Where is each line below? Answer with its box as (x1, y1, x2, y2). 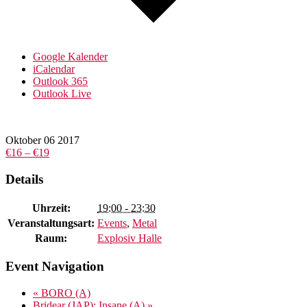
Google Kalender (33, 51, 108, 63)
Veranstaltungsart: (8, 217, 95, 229)
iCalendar (33, 63, 75, 75)
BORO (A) (38, 287, 90, 299)
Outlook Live (33, 88, 91, 100)
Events (97, 217, 127, 229)
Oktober (5, 134, 41, 147)
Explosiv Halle (97, 232, 162, 244)
